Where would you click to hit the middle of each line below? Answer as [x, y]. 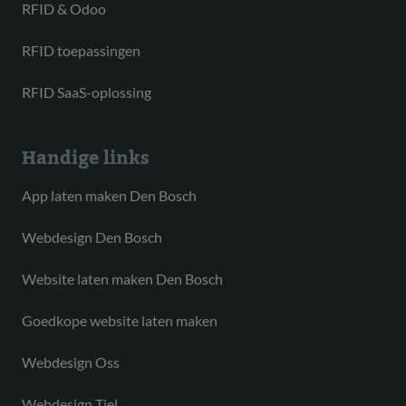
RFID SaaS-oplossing [87, 92]
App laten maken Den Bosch [109, 196]
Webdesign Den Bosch [92, 237]
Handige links [86, 159]
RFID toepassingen [81, 51]
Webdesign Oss [71, 362]
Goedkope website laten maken [120, 321]
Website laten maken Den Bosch [122, 279]
